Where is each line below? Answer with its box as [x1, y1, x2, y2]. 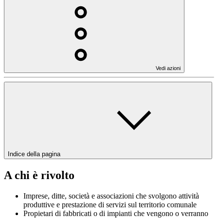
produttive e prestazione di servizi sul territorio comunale [23, 200, 197, 209]
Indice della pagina [8, 150, 62, 158]
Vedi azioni [156, 65, 181, 71]
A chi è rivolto [4, 168, 74, 182]
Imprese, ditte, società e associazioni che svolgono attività [23, 191, 199, 200]
